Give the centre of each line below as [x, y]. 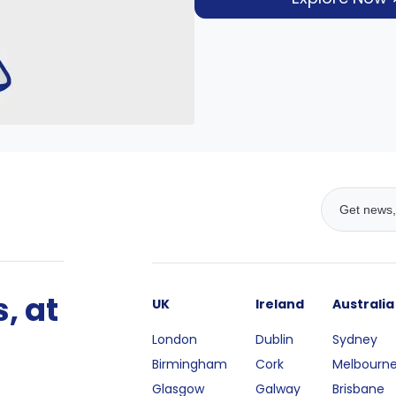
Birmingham [190, 364]
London [175, 339]
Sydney [355, 339]
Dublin [275, 339]
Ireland [280, 304]
